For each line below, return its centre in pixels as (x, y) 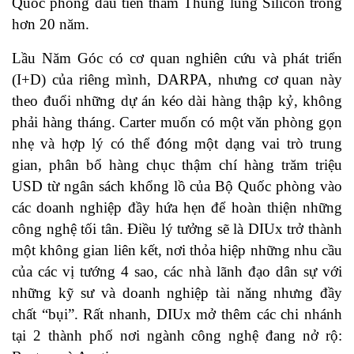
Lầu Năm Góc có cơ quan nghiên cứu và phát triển (177, 58)
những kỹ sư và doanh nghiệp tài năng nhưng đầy (177, 293)
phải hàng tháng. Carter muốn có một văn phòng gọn (177, 122)
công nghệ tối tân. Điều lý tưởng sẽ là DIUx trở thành (177, 229)
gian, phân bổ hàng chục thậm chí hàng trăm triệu (177, 165)
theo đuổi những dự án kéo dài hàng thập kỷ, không (177, 101)
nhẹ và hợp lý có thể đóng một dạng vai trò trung (177, 144)
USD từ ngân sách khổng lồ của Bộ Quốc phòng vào (177, 186)
